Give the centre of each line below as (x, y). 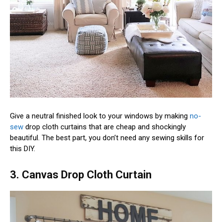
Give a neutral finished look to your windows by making (100, 116)
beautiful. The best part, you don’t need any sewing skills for (107, 138)
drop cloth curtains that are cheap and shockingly (105, 127)
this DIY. (23, 148)
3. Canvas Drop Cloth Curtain (81, 174)
